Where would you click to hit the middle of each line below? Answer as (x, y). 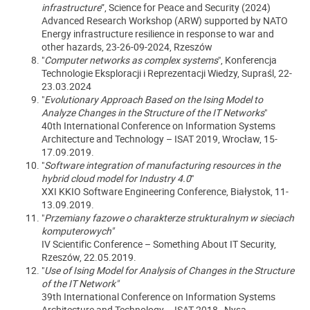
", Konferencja (247, 60)
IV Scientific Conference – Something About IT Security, (159, 244)
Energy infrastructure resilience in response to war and (158, 34)
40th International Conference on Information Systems (158, 126)
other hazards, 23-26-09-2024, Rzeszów (127, 47)
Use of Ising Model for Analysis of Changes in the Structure (169, 270)
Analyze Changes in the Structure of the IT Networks (153, 112)
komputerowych (76, 231)
